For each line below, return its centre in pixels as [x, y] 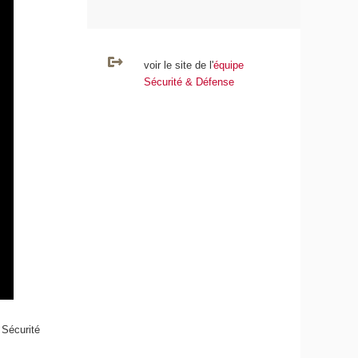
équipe [228, 66]
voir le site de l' [178, 66]
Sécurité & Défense [189, 82]
